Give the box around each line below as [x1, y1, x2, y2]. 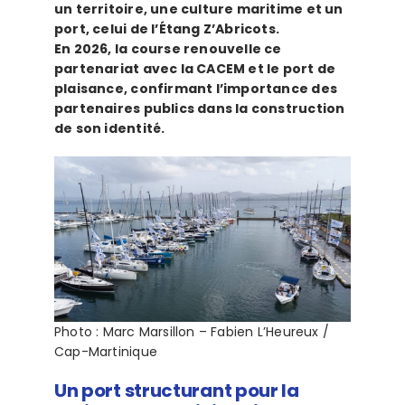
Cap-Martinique [53, 343, 157, 362]
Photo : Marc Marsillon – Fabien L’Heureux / [53, 323, 330, 342]
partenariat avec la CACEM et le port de [53, 60, 336, 79]
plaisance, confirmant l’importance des [53, 80, 337, 99]
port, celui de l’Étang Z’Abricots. [53, 20, 280, 39]
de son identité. [53, 119, 165, 138]
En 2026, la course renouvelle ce [53, 40, 282, 59]
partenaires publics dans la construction [53, 99, 345, 118]
